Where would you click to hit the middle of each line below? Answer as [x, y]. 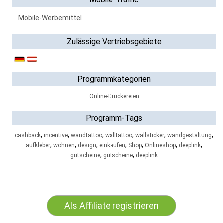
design [87, 145]
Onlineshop [160, 145]
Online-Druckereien [114, 96]
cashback [28, 135]
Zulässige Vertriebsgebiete [114, 42]
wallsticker [150, 135]
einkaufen [112, 145]
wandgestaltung [189, 135]
